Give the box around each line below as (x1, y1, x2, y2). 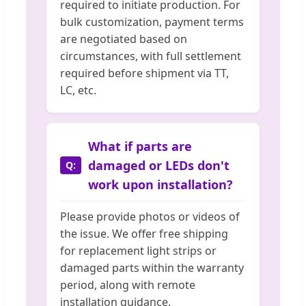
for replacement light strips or (60, 243, 217, 259)
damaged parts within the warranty (60, 260, 244, 276)
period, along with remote (60, 277, 195, 293)
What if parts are (88, 138, 192, 155)
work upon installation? (88, 176, 233, 193)
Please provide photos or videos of (60, 209, 240, 225)
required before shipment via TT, (60, 66, 229, 81)
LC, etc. (60, 83, 96, 98)
